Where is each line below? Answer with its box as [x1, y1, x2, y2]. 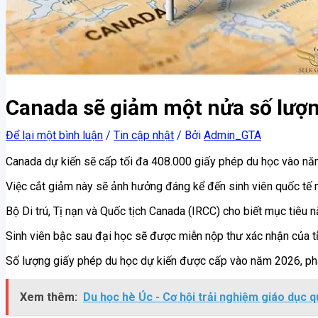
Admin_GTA [204, 128, 261, 142]
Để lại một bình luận [6, 128, 103, 142]
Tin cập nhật [114, 128, 174, 142]
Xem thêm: [20, 290, 77, 304]
